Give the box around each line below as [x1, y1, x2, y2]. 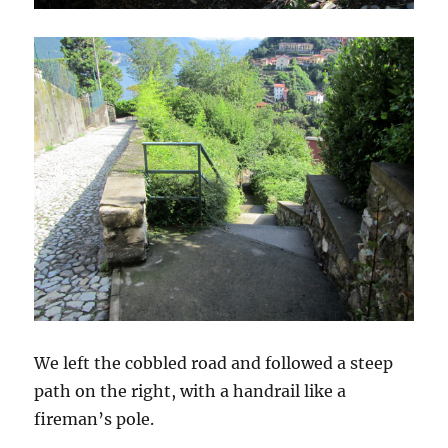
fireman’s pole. [34, 408, 155, 429]
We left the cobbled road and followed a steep [34, 352, 394, 373]
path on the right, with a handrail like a [34, 380, 347, 401]
